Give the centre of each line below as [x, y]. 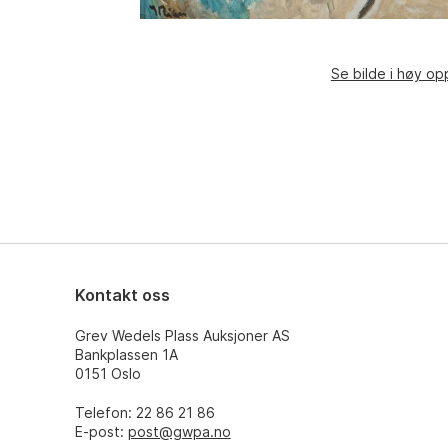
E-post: [101, 431]
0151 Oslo [107, 373]
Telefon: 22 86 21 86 [144, 412]
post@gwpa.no [179, 431]
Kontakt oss [122, 295]
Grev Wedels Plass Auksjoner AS [182, 335]
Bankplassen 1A [126, 354]
